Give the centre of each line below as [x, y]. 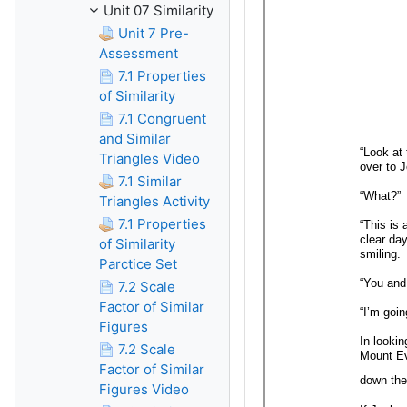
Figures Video [144, 389]
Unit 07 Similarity [159, 10]
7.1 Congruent [162, 119]
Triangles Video [149, 159]
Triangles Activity [154, 201]
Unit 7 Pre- [154, 33]
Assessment [139, 53]
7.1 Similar [150, 181]
